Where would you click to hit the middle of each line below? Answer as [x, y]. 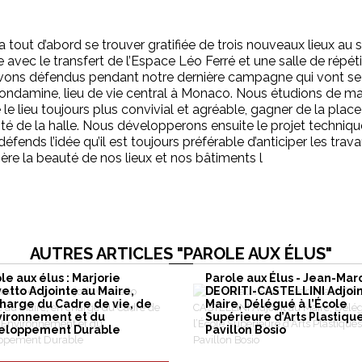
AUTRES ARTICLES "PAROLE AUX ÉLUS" [181, 253]
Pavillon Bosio [246, 329]
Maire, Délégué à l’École [276, 303]
